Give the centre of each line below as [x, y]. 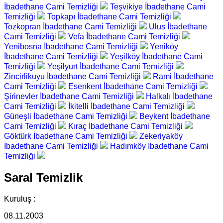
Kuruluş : [20, 199]
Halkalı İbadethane [179, 97]
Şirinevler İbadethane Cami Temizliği [70, 97]
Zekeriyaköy [161, 136]
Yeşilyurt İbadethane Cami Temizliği [111, 67]
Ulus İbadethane [178, 27]
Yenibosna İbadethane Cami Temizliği [72, 47]
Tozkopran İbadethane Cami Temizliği [71, 27]
